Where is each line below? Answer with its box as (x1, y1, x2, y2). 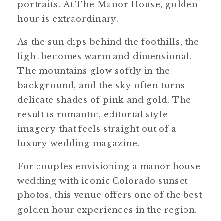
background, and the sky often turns (17, 79, 185, 90)
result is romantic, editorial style (17, 109, 168, 119)
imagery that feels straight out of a (17, 123, 177, 134)
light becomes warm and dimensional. (17, 51, 192, 62)
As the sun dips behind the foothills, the (17, 36, 200, 47)
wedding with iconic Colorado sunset (17, 175, 188, 186)
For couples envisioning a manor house (17, 160, 201, 171)
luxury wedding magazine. (17, 138, 140, 148)
